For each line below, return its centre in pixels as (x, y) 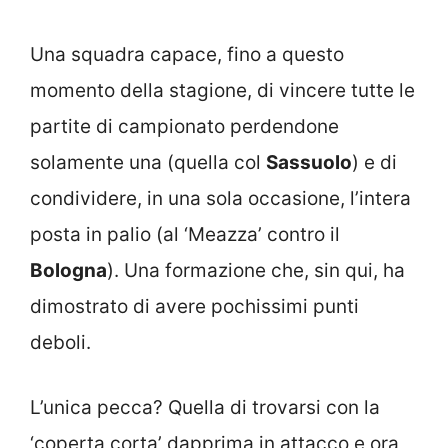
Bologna (68, 270)
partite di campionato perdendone (184, 126)
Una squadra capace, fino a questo (187, 54)
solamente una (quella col (148, 162)
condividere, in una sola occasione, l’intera (220, 198)
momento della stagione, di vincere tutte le (222, 90)
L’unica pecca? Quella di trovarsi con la (205, 407)
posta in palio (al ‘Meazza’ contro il (185, 234)
